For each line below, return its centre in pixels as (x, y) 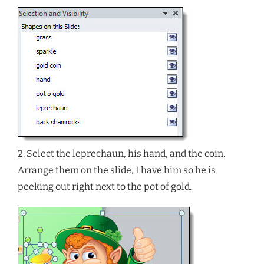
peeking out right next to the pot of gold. (105, 187)
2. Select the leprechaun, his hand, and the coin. (121, 154)
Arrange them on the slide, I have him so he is (117, 170)
